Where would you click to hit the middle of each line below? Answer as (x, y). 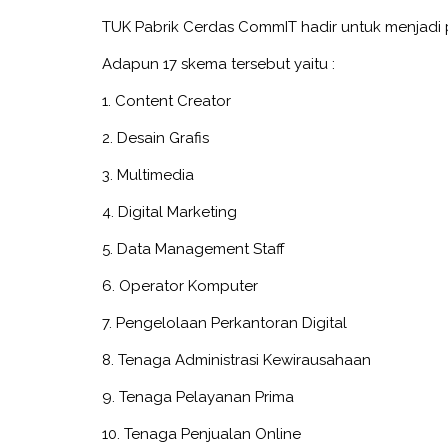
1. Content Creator (166, 100)
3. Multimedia (148, 174)
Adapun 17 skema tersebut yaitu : (218, 63)
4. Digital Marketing (169, 211)
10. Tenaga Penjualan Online (201, 433)
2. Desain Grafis (155, 137)
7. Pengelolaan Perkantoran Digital (224, 322)
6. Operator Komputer (180, 285)
